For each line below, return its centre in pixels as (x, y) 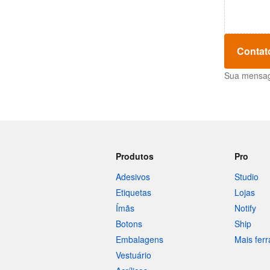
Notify (245, 208)
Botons (129, 224)
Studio (246, 177)
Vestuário (133, 255)
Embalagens (140, 239)
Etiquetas (133, 192)
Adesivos (133, 177)
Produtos (135, 156)
